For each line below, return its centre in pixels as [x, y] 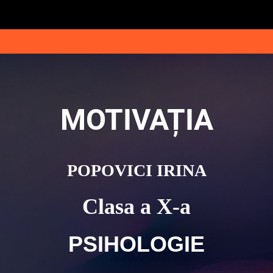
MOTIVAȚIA [136, 120]
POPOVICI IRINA [136, 170]
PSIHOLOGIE [136, 244]
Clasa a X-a [136, 207]
